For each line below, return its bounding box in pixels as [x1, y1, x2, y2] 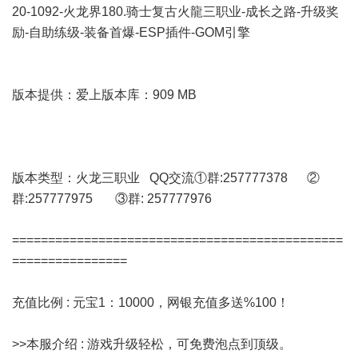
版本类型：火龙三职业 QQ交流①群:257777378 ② [12, 171, 320, 185]
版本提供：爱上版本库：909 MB [12, 88, 197, 101]
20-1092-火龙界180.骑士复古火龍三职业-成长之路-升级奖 [12, 5, 339, 18]
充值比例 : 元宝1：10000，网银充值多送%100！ [12, 296, 289, 309]
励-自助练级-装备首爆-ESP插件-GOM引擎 [12, 26, 250, 39]
